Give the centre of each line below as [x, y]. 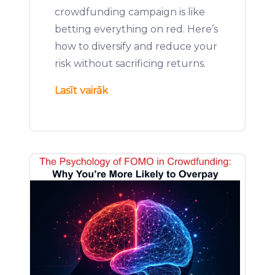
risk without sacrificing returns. [130, 64]
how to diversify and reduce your [136, 46]
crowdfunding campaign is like [130, 12]
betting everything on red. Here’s [136, 29]
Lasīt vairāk [81, 91]
